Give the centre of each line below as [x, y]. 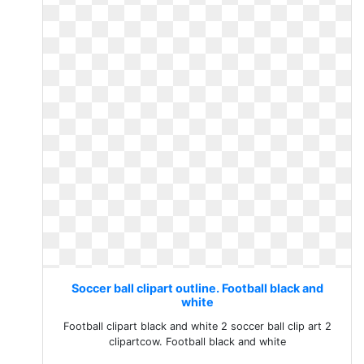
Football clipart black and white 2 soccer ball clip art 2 [197, 326]
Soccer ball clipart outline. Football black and [197, 288]
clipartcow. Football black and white [197, 342]
